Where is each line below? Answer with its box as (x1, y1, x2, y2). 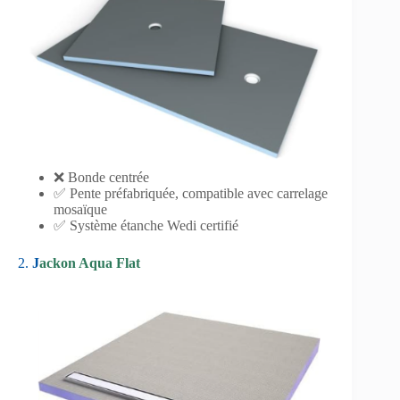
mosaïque (54, 202, 107, 218)
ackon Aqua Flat (39, 255, 140, 271)
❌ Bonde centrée (54, 170, 149, 186)
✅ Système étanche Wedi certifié (54, 218, 238, 234)
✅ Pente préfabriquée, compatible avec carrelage (54, 186, 328, 202)
